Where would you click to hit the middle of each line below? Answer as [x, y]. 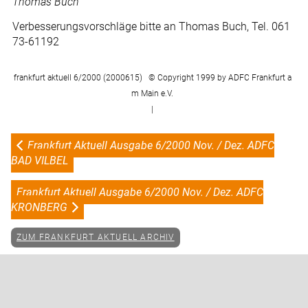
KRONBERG [39, 207]
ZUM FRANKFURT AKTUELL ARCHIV [96, 238]
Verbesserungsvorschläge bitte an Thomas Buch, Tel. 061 [152, 27]
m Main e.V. [153, 94]
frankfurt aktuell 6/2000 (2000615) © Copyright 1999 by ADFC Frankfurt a [152, 78]
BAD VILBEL [40, 160]
